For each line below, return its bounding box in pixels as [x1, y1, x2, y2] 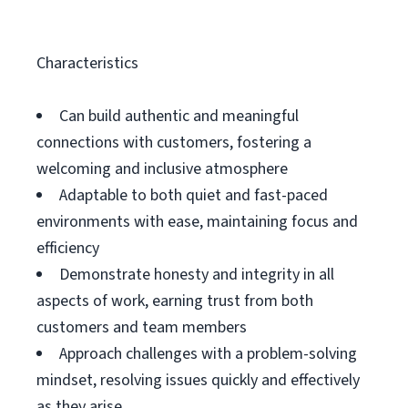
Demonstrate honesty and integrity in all [59, 263, 334, 286]
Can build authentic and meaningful [59, 105, 299, 127]
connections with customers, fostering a [36, 131, 311, 154]
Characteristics [36, 52, 138, 75]
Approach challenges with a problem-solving [59, 342, 357, 365]
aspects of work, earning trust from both [36, 290, 313, 312]
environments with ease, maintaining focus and [36, 210, 358, 233]
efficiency [36, 237, 99, 260]
